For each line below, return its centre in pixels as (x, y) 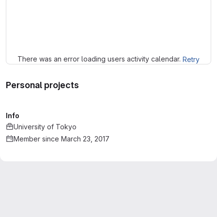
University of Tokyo (45, 127)
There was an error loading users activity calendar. (100, 59)
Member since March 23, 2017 (62, 139)
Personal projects (42, 85)
